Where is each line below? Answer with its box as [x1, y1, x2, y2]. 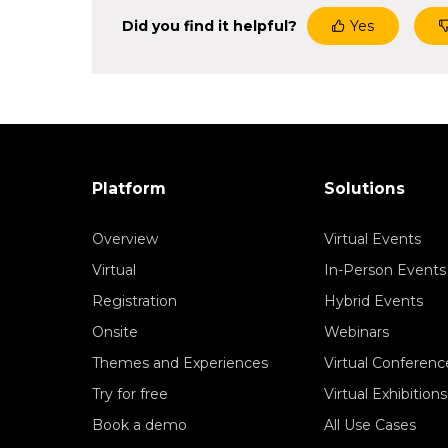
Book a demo [92, 416, 187, 435]
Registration [92, 292, 177, 311]
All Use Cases [324, 416, 416, 435]
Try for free [92, 385, 168, 404]
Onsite [92, 323, 138, 342]
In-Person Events [324, 261, 446, 280]
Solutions [324, 179, 405, 199]
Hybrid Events [324, 292, 423, 311]
